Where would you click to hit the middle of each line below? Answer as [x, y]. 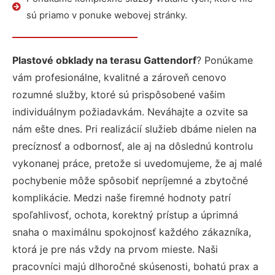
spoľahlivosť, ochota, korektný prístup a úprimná [125, 215]
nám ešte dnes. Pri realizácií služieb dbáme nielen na [134, 129]
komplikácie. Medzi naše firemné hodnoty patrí [122, 198]
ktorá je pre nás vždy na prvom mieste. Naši [115, 249]
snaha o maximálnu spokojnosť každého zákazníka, [132, 232]
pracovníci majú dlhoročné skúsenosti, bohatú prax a [135, 266]
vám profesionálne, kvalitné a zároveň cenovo [119, 77]
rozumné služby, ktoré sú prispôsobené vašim [119, 95]
